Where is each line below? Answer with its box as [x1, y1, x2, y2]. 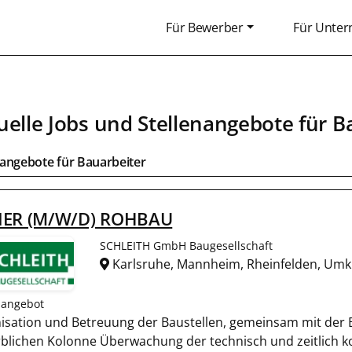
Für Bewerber [166, 19, 244, 36]
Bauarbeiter [76, 153, 146, 170]
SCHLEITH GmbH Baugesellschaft [100, 238, 273, 253]
